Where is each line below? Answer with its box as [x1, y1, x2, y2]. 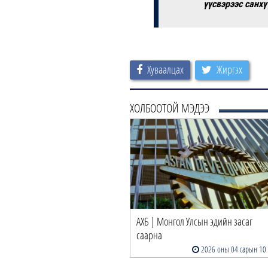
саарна [136, 227, 162, 242]
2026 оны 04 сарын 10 [199, 243, 267, 255]
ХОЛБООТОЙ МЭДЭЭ [130, 99, 209, 116]
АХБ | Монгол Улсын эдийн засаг [136, 214, 252, 229]
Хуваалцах [147, 62, 184, 77]
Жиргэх [217, 62, 242, 77]
